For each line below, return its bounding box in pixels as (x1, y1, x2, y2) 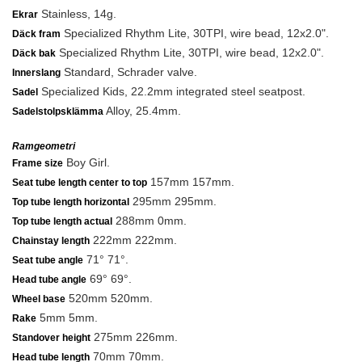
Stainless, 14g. (38, 7, 116, 20)
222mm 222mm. (90, 234, 177, 246)
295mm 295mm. (129, 195, 217, 208)
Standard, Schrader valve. (61, 65, 197, 78)
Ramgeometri (12, 141, 75, 152)
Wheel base (12, 293, 65, 305)
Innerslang (12, 67, 61, 78)
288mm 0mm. (112, 214, 187, 227)
